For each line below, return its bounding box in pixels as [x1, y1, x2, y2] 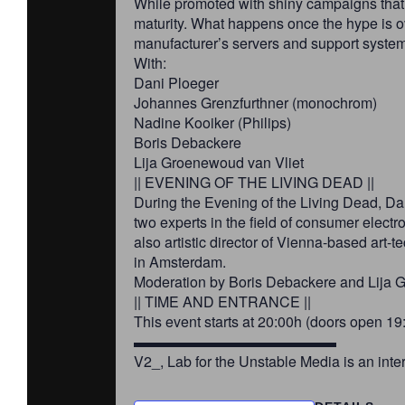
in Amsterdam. [134, 251, 226, 272]
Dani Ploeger [134, 72, 219, 93]
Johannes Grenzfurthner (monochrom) [134, 92, 377, 113]
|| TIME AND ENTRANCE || [134, 291, 311, 312]
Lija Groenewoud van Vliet [134, 152, 304, 173]
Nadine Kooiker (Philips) [134, 112, 291, 133]
